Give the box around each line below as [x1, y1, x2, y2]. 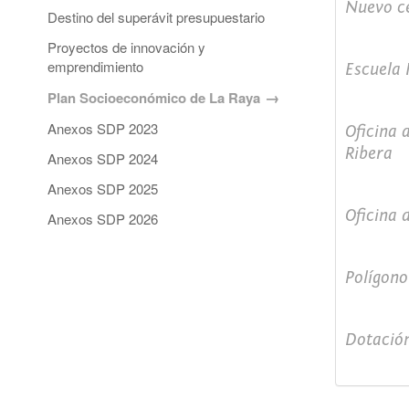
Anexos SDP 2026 [47, 209, 158, 229]
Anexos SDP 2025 [47, 179, 158, 199]
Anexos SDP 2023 [47, 119, 158, 139]
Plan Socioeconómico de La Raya [47, 88, 260, 109]
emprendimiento [47, 57, 143, 77]
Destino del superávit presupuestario [47, 7, 265, 27]
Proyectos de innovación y [47, 37, 205, 58]
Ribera [344, 143, 393, 164]
